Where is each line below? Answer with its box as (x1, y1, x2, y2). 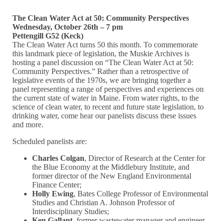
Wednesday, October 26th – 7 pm (12, 22, 123, 31)
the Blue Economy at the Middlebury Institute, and (32, 162, 190, 171)
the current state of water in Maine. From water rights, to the (12, 93, 199, 102)
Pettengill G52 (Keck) (12, 31, 84, 40)
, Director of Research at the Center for (84, 153, 206, 162)
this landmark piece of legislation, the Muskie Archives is (12, 49, 190, 58)
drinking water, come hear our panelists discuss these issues (12, 111, 197, 120)
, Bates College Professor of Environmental (74, 189, 209, 198)
